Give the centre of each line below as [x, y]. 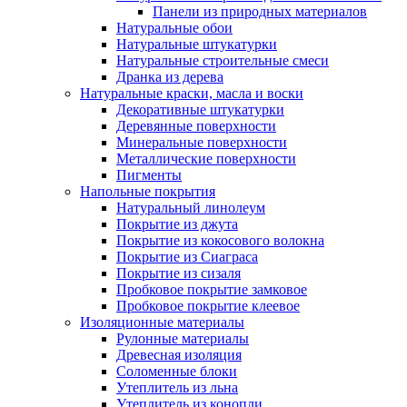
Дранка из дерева [170, 77]
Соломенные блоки [177, 372]
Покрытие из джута [177, 224]
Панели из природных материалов [260, 12]
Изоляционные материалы [162, 323]
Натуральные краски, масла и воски [192, 94]
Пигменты [149, 175]
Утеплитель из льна [177, 388]
